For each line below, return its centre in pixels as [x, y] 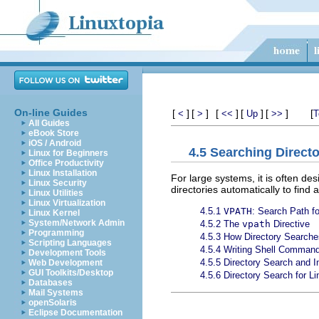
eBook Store [54, 133]
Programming [56, 233]
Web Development [66, 263]
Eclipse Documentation [75, 313]
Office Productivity [66, 163]
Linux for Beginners [68, 153]
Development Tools [67, 253]
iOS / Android [55, 143]
